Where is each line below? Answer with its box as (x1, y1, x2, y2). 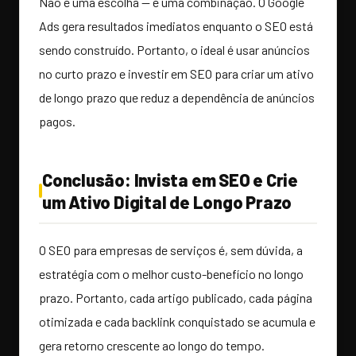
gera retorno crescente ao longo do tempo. (39, 338, 265, 354)
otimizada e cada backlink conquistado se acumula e (39, 314, 315, 330)
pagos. (39, 114, 75, 130)
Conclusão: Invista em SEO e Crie (42, 169, 298, 191)
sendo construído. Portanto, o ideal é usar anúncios (39, 42, 310, 58)
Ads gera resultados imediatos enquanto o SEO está (39, 18, 313, 34)
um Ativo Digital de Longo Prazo (42, 192, 292, 213)
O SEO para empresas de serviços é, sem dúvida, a (39, 242, 303, 258)
